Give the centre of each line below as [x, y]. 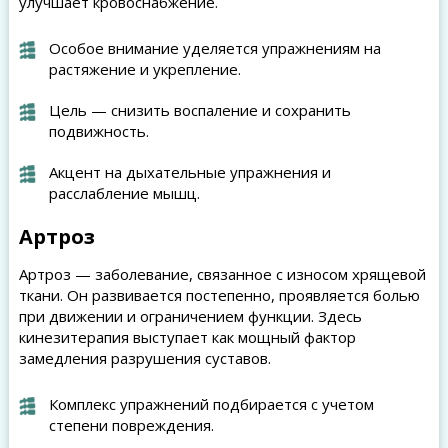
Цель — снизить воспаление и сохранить [199, 110]
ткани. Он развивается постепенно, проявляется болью [219, 295]
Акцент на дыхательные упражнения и [189, 172]
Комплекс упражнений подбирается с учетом [211, 404]
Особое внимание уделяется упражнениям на [214, 48]
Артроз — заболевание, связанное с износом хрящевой [222, 274]
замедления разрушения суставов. [144, 358]
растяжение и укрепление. [144, 69]
